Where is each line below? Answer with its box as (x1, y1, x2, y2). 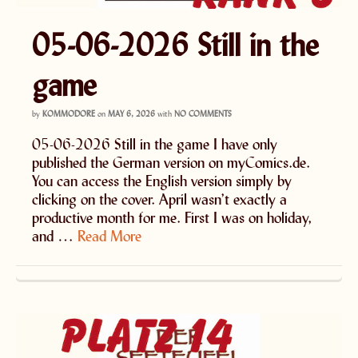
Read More (78, 226, 141, 246)
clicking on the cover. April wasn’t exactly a (32, 189, 287, 209)
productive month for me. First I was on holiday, (32, 208, 312, 228)
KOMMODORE (42, 108, 95, 120)
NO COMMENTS (174, 108, 232, 120)
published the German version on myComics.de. (32, 153, 310, 173)
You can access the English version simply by (32, 171, 292, 191)
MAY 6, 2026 (108, 108, 155, 120)
